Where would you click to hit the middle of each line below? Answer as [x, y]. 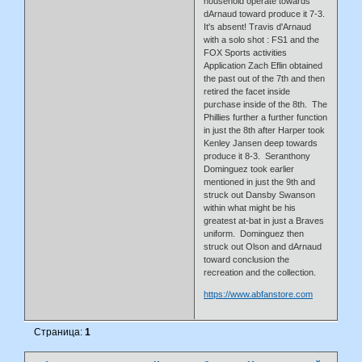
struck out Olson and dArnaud [263, 246]
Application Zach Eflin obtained [263, 65]
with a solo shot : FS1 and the [262, 39]
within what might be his [250, 207]
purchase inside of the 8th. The [266, 104]
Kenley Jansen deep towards [261, 143]
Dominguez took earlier [249, 168]
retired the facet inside [247, 91]
